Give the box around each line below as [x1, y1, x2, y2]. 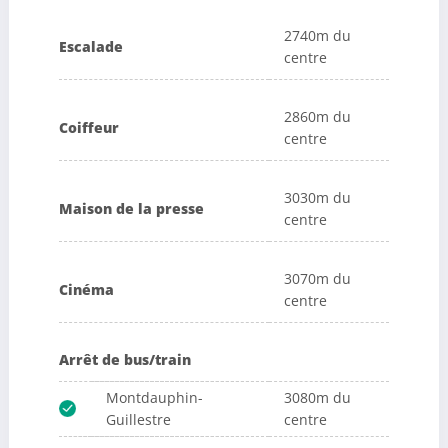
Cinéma [58, 280, 114, 300]
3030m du [283, 188, 351, 208]
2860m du [283, 107, 351, 127]
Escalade [58, 37, 123, 57]
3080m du [283, 388, 351, 408]
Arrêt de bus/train [58, 350, 191, 370]
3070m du [283, 269, 351, 289]
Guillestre [105, 410, 171, 430]
